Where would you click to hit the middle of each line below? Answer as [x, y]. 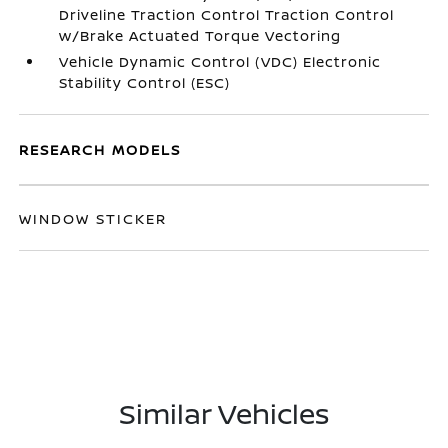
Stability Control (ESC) [145, 82]
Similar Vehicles [224, 413]
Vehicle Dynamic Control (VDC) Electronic [220, 61]
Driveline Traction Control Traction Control [227, 14]
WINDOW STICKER [93, 218]
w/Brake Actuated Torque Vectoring [200, 35]
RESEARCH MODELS [100, 149]
